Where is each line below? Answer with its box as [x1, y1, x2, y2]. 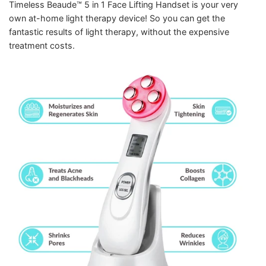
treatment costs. [9, 40, 75, 51]
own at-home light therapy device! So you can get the [9, 13, 225, 24]
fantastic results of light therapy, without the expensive [9, 27, 229, 37]
